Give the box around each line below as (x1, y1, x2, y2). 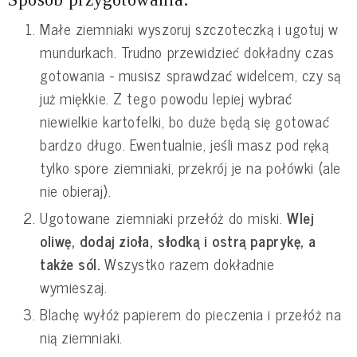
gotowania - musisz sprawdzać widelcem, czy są (40, 63, 341, 88)
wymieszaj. (40, 275, 112, 300)
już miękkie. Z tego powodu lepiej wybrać (40, 86, 292, 111)
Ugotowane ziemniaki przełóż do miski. (40, 206, 288, 230)
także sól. (40, 252, 105, 277)
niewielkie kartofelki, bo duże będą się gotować (40, 109, 330, 134)
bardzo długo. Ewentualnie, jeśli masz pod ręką (40, 132, 329, 157)
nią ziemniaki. (40, 325, 123, 350)
